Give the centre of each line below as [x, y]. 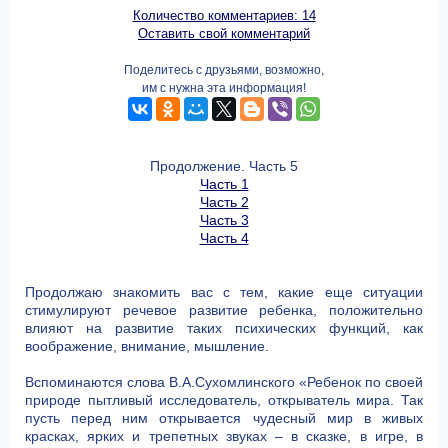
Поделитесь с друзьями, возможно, [224, 70]
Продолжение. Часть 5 [224, 166]
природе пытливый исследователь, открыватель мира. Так [224, 400]
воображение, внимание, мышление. [147, 346]
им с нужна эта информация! [224, 88]
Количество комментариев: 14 [224, 15]
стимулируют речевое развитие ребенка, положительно [224, 310]
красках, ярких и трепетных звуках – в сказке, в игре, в [224, 436]
